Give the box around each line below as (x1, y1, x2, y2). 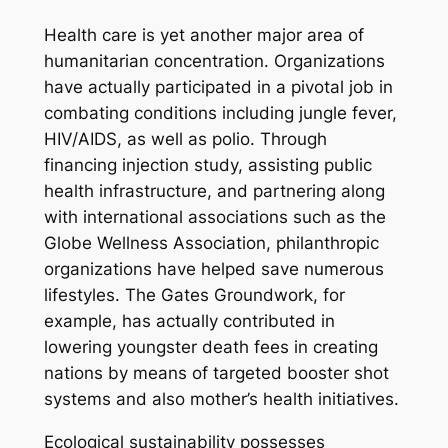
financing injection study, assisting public (43, 155, 372, 176)
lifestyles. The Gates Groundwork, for (43, 285, 345, 306)
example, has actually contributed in (43, 311, 335, 332)
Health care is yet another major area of (43, 25, 364, 46)
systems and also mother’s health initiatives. (43, 389, 399, 410)
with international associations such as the (43, 207, 386, 228)
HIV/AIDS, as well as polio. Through (43, 129, 327, 150)
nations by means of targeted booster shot (43, 363, 389, 384)
